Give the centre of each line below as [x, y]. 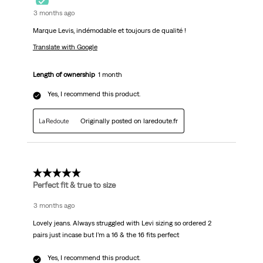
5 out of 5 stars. [65, 173]
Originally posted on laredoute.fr [129, 121]
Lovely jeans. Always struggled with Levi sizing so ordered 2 [122, 223]
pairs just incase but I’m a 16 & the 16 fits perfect [106, 235]
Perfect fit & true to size [74, 185]
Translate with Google [65, 47]
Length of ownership [64, 75]
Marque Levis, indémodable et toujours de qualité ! [109, 31]
